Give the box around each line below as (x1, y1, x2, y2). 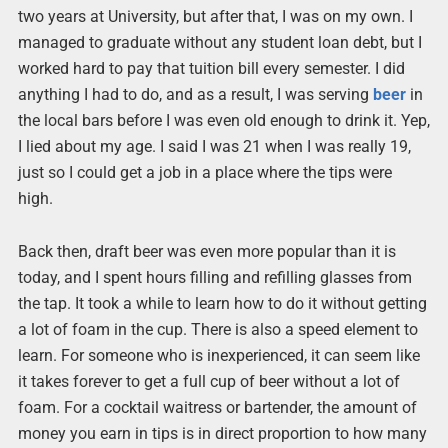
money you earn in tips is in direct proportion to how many (17, 424, 427, 444)
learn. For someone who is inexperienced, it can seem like (17, 346, 420, 366)
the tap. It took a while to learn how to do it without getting (17, 294, 427, 314)
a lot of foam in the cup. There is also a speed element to (17, 320, 418, 340)
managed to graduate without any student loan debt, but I (17, 33, 422, 52)
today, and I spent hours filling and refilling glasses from (17, 268, 412, 288)
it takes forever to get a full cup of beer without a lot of (17, 372, 400, 392)
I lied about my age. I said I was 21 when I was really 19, (17, 137, 411, 156)
